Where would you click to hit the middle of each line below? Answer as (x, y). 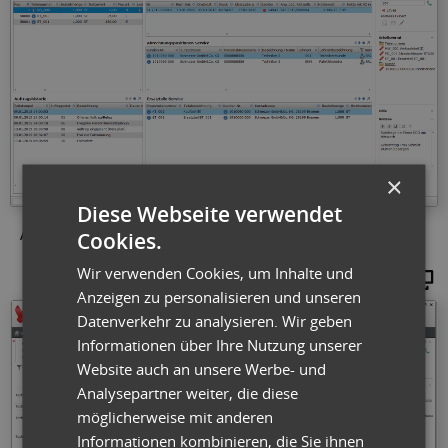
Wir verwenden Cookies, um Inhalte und (215, 272)
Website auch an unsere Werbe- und (202, 368)
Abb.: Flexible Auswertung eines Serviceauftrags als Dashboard (195, 236)
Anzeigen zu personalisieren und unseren (219, 296)
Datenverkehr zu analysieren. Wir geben (215, 320)
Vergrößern (350, 279)
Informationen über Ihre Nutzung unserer (220, 344)
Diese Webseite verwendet (210, 213)
